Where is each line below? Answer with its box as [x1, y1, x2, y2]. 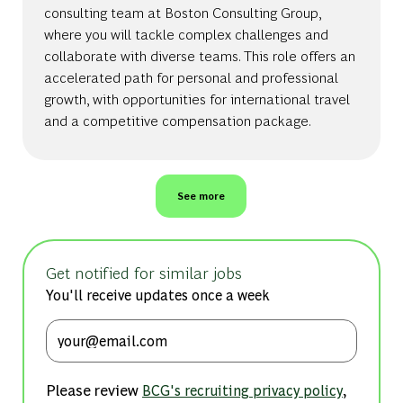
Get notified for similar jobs [45, 261, 242, 282]
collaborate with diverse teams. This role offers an [43, 45, 355, 65]
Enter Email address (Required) [44, 317, 282, 342]
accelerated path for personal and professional [43, 67, 338, 86]
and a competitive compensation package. [43, 110, 311, 130]
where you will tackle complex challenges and [43, 23, 328, 43]
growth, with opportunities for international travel [43, 88, 350, 108]
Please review [45, 379, 142, 399]
